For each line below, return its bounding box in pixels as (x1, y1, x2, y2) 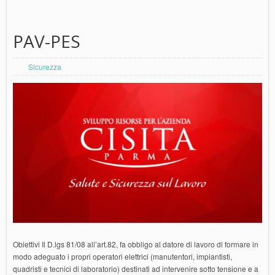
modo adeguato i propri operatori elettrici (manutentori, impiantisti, (13, 250, 232, 261)
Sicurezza (28, 61, 61, 72)
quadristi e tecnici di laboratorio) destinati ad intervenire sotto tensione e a (13, 263, 258, 274)
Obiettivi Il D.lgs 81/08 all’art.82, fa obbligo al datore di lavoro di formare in (13, 238, 258, 249)
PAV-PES (13, 29, 80, 53)
